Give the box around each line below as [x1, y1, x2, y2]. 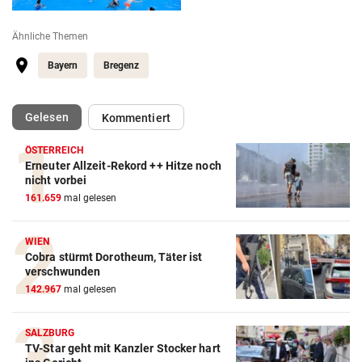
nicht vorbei [25, 174, 87, 187]
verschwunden [25, 265, 101, 279]
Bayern [48, 60, 78, 72]
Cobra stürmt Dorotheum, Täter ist [25, 250, 203, 264]
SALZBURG [25, 327, 75, 339]
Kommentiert [101, 112, 170, 125]
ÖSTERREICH [25, 145, 84, 157]
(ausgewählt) [67, 110, 137, 124]
